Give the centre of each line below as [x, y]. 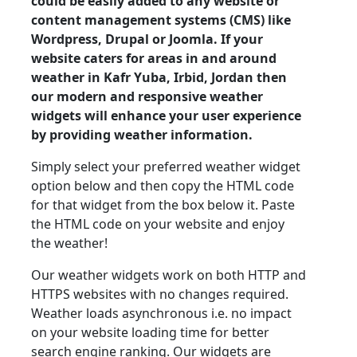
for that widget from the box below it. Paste [163, 205]
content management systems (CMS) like [161, 20]
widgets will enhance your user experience [166, 116]
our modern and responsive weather [147, 96]
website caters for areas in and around [154, 58]
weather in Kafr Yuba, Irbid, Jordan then [159, 77]
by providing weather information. [142, 135]
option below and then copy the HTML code [163, 186]
